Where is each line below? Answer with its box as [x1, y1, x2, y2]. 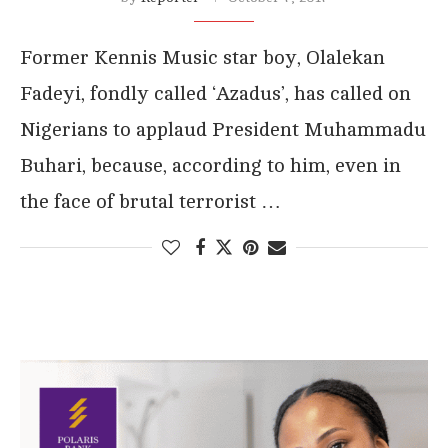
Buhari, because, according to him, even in [20, 153, 401, 177]
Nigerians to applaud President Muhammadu [20, 117, 426, 141]
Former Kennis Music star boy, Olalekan [20, 45, 385, 69]
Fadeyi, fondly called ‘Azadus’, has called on [20, 81, 411, 105]
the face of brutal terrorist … [20, 189, 281, 213]
